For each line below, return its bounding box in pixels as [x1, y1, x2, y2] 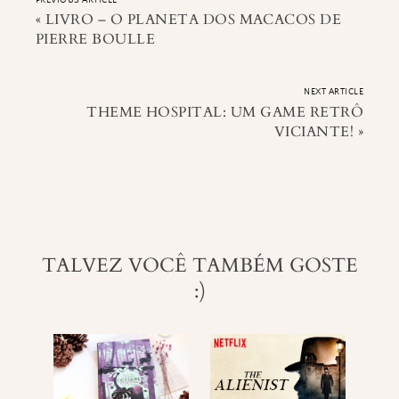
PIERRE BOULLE [36, 29, 156, 50]
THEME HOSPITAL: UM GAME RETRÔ [86, 102, 363, 122]
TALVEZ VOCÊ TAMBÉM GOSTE [41, 253, 358, 280]
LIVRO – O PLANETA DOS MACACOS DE [45, 10, 342, 30]
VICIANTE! [273, 121, 354, 142]
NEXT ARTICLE [304, 86, 363, 98]
